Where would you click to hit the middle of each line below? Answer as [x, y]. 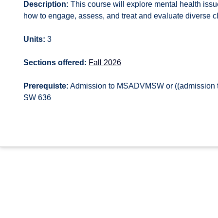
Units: [34, 39]
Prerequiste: [46, 86]
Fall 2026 [105, 63]
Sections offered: [55, 63]
